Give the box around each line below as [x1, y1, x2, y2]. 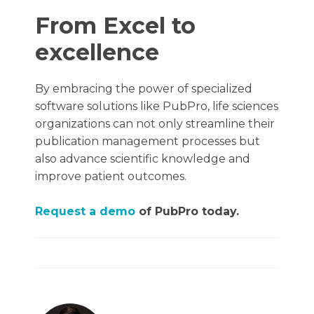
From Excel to [35, 11, 196, 39]
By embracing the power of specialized [35, 81, 252, 95]
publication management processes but [35, 134, 260, 148]
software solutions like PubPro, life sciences [35, 99, 278, 113]
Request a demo [35, 204, 135, 218]
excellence [35, 38, 159, 66]
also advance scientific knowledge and [35, 151, 250, 165]
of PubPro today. [135, 204, 243, 218]
